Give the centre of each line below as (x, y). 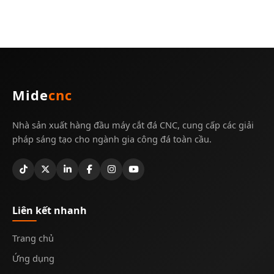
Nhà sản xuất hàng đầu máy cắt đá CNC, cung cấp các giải (133, 125)
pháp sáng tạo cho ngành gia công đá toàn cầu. (112, 139)
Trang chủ (33, 238)
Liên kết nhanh (50, 211)
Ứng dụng (33, 258)
